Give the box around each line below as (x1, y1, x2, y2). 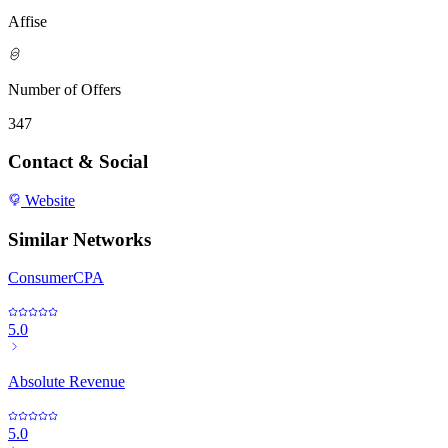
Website (21, 192, 75, 209)
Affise (8, 12, 47, 30)
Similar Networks (8, 228, 151, 250)
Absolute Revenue (8, 373, 125, 391)
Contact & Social (8, 151, 148, 173)
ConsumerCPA (8, 269, 104, 287)
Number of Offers (8, 80, 121, 98)
